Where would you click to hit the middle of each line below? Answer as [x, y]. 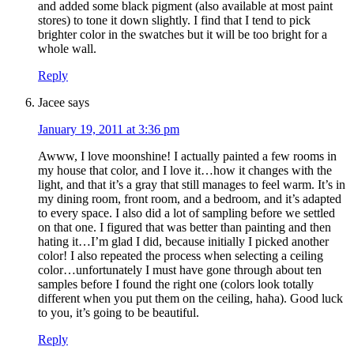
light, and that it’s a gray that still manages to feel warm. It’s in [192, 185]
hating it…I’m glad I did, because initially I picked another [183, 242]
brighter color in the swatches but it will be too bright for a [183, 35]
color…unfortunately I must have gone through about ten [180, 270]
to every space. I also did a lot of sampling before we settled [186, 213]
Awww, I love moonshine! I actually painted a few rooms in [187, 156]
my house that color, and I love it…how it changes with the [185, 171]
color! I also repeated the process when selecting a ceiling [181, 256]
